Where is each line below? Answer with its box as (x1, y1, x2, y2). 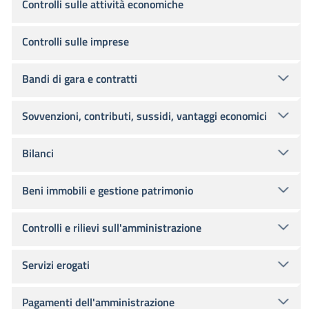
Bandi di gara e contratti (22, 70, 137, 87)
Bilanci (22, 145, 54, 161)
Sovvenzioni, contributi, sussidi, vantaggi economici (22, 108, 267, 124)
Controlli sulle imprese (22, 33, 129, 50)
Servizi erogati (22, 257, 90, 273)
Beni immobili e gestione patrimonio (22, 182, 193, 199)
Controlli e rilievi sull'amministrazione (22, 219, 201, 236)
